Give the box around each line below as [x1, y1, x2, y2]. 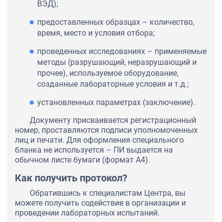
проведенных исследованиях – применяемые [37, 47, 207, 56]
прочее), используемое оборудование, [37, 68, 178, 78]
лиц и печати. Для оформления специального [15, 135, 184, 145]
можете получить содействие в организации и [15, 198, 186, 208]
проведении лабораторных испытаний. [15, 208, 160, 218]
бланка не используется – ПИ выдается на [15, 145, 173, 155]
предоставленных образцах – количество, [37, 17, 194, 27]
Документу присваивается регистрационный [30, 115, 196, 125]
